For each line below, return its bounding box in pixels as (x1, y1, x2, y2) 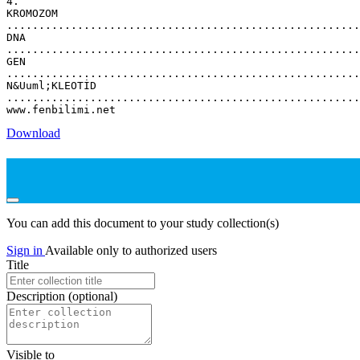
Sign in (6, 243, 45, 258)
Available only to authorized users (45, 243, 217, 258)
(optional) (68, 289, 117, 304)
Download (6, 125, 60, 140)
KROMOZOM (6, 6, 58, 19)
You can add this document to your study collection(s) (6, 216, 279, 231)
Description (6, 289, 68, 304)
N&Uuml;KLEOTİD (6, 79, 96, 92)
